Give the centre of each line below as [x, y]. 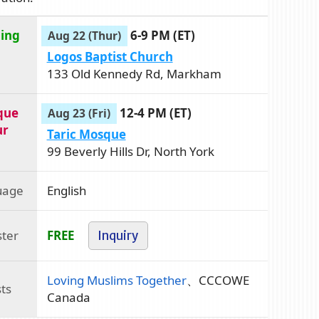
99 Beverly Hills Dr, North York [130, 151]
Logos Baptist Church [110, 56]
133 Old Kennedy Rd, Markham [134, 73]
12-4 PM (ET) [156, 113]
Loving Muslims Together [116, 280]
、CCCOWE [218, 280]
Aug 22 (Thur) [85, 35]
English [66, 190]
